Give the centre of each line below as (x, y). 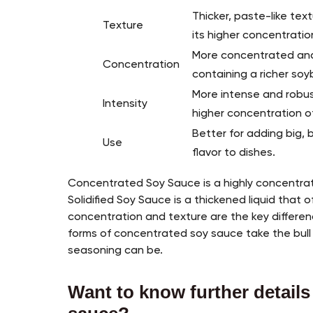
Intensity (125, 104)
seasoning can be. (116, 251)
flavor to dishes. (235, 153)
